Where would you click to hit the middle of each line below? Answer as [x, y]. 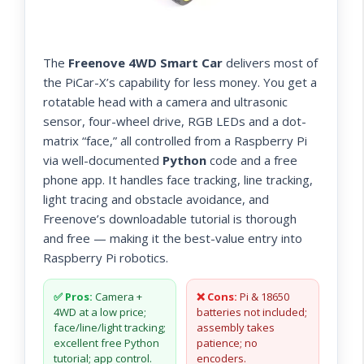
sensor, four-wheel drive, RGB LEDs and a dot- [175, 121]
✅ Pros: [73, 296]
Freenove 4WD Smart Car [145, 62]
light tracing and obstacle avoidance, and [156, 199]
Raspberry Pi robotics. [106, 257]
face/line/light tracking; [110, 327]
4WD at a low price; [100, 312]
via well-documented [103, 160]
